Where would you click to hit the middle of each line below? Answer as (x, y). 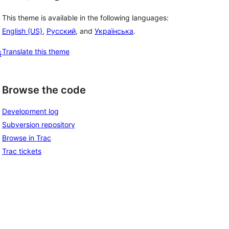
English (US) (22, 31)
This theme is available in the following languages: (85, 18)
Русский (61, 31)
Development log (30, 111)
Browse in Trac (27, 138)
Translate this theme (36, 52)
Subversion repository (39, 124)
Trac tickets (22, 151)
